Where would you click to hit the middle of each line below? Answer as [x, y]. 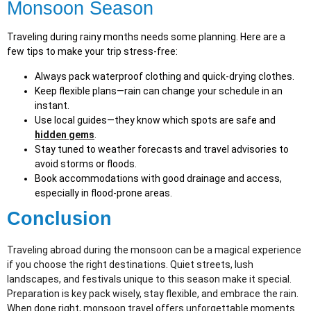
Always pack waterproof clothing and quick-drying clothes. [165, 76]
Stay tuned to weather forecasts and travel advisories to [162, 149]
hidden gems [65, 134]
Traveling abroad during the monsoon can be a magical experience [154, 250]
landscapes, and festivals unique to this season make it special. [149, 279]
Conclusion [59, 218]
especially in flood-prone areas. [103, 193]
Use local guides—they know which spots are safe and [155, 120]
